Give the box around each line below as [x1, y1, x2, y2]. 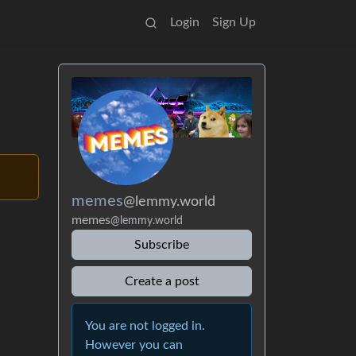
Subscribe [134, 238, 189, 251]
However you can [85, 338, 183, 351]
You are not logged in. [85, 319, 205, 332]
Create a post [124, 274, 199, 288]
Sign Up [212, 16, 256, 29]
